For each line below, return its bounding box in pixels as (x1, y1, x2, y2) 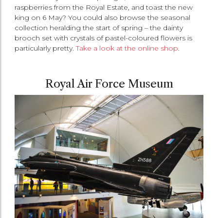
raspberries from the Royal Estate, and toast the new (15, 3, 193, 12)
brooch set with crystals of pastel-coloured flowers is (15, 34, 192, 43)
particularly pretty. (15, 44, 76, 53)
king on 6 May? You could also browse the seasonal (15, 13, 190, 22)
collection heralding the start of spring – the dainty (15, 23, 183, 33)
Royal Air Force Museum (45, 77, 173, 91)
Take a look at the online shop (76, 44, 178, 53)
